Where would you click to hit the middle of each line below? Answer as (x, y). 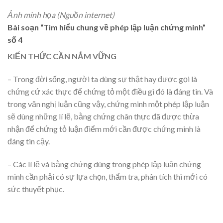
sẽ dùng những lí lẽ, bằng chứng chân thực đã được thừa (103, 116)
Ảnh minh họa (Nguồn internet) (61, 15)
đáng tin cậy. (29, 141)
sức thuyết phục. (36, 189)
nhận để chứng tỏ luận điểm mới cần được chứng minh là (104, 128)
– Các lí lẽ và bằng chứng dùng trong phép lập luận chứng (104, 164)
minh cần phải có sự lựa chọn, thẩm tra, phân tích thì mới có (108, 176)
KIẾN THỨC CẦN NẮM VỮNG (62, 56)
